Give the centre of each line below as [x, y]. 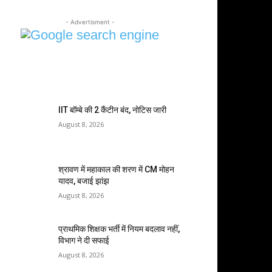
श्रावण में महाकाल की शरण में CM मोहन [117, 170]
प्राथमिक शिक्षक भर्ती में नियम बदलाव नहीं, [119, 229]
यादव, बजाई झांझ [84, 181]
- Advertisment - [90, 22]
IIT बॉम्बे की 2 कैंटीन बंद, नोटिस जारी [113, 110]
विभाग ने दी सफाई [84, 241]
